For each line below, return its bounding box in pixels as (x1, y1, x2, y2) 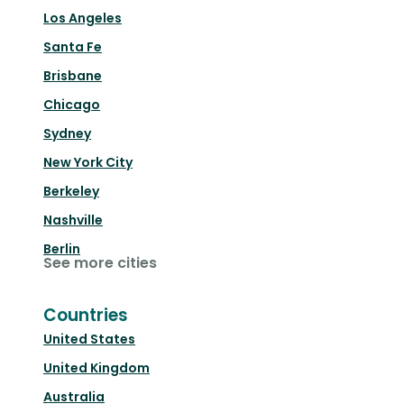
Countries (43, 303, 128, 328)
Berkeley (43, 182, 99, 201)
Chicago (43, 96, 100, 115)
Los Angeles (43, 9, 122, 28)
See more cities (43, 252, 157, 274)
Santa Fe (43, 38, 102, 57)
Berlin (43, 240, 80, 259)
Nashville (43, 211, 103, 230)
